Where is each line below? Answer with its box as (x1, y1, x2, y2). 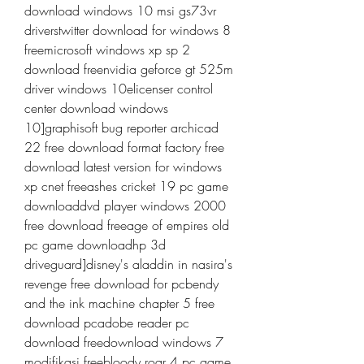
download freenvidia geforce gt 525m (24, 60, 233, 78)
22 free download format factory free (24, 138, 224, 156)
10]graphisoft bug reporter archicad (24, 119, 219, 136)
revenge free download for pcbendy (24, 275, 219, 292)
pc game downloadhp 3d (24, 236, 166, 253)
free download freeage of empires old (24, 216, 229, 234)
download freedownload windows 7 (24, 333, 223, 351)
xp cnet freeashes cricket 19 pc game (24, 177, 228, 195)
